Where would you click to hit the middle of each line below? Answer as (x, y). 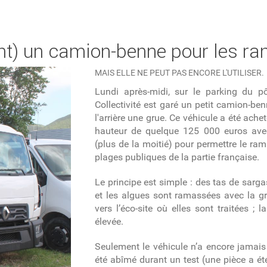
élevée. (109, 222)
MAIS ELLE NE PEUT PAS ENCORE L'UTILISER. (179, 73)
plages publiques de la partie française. (177, 157)
